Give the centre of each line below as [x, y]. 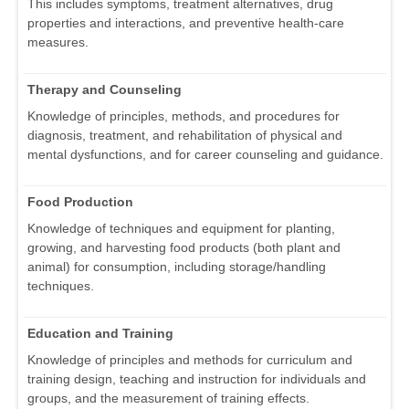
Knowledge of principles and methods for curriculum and [190, 359]
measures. [58, 42]
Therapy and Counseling [105, 89]
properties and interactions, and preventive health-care [186, 22]
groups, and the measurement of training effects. [168, 398]
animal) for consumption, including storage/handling [177, 266]
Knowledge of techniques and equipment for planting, [181, 228]
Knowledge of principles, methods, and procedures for [184, 115]
